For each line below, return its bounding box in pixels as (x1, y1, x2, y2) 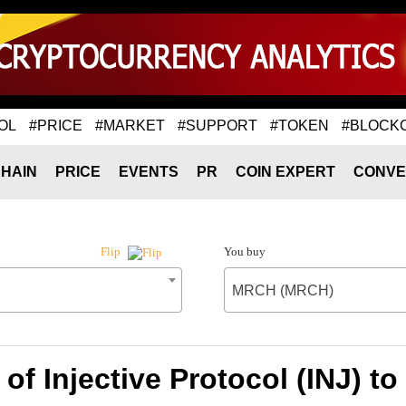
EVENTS (119, 164, 179, 179)
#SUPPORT (178, 117, 257, 133)
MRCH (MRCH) (231, 283, 333, 298)
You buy (223, 245, 266, 258)
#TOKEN (270, 117, 329, 133)
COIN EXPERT (236, 164, 335, 179)
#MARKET (95, 117, 165, 133)
